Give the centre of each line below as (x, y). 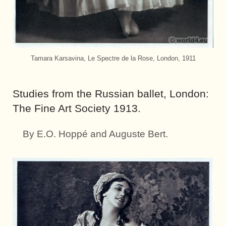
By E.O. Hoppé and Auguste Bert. (95, 134)
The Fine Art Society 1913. (77, 108)
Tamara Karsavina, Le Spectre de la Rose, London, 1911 (113, 58)
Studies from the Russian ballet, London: (111, 93)
